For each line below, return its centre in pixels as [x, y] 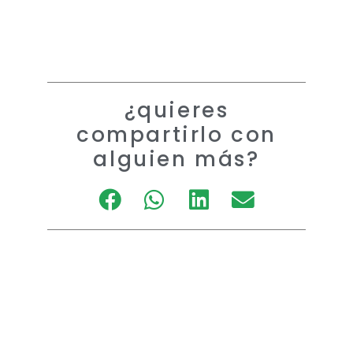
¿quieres [176, 110]
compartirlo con [176, 135]
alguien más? [176, 159]
